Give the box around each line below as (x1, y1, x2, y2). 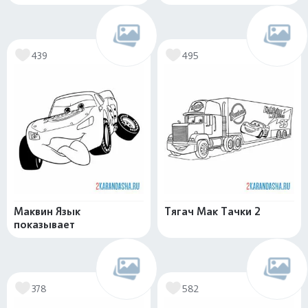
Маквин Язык (14, 205, 80, 218)
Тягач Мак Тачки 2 (164, 205, 261, 218)
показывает (14, 218, 75, 231)
